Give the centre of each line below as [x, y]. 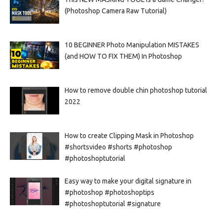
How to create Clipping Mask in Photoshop [129, 135]
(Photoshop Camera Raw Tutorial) [115, 11]
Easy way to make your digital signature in [128, 181]
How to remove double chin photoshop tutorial [136, 90]
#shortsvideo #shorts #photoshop [118, 147]
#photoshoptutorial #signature [112, 203]
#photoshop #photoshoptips [109, 192]
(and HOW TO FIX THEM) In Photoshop [123, 56]
